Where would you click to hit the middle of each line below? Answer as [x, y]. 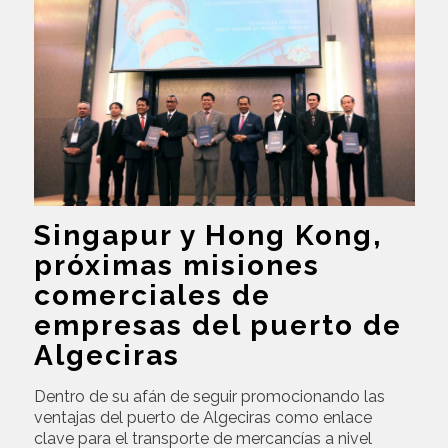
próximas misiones [176, 265]
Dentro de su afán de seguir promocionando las [209, 396]
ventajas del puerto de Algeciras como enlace [202, 417]
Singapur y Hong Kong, [207, 235]
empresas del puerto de [217, 325]
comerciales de [152, 295]
